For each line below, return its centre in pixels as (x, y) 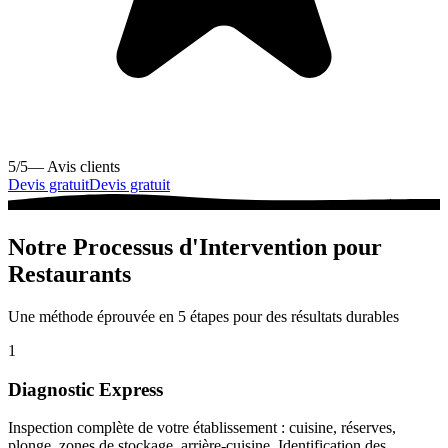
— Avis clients (74, 166)
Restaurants (69, 273)
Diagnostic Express (85, 389)
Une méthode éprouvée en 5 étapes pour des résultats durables (203, 316)
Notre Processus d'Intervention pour (195, 246)
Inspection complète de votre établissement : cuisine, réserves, (202, 428)
